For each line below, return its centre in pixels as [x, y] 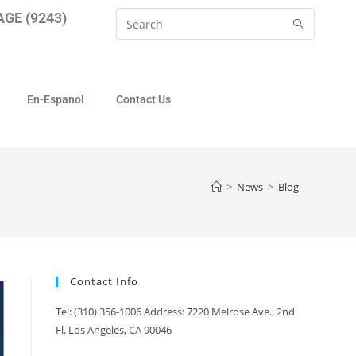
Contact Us [143, 100]
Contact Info [104, 281]
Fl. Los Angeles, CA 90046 [114, 330]
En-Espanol [55, 100]
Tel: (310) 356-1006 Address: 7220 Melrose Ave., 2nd [175, 311]
